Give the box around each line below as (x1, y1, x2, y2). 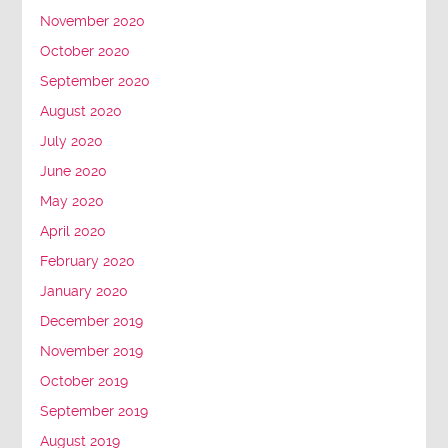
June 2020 (40, 162, 108, 180)
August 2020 (40, 102, 123, 120)
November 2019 (40, 342, 144, 360)
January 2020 (40, 282, 129, 300)
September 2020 (40, 72, 151, 90)
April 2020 (40, 222, 107, 240)
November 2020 (40, 12, 146, 30)
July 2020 (40, 132, 104, 150)
